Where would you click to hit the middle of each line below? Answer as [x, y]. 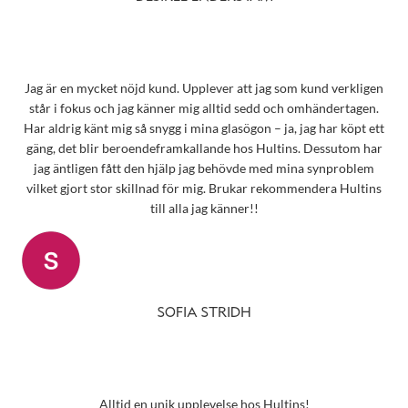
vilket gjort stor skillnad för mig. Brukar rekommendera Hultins [204, 189]
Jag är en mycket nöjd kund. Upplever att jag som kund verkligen [204, 88]
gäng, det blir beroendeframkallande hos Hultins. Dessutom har [204, 148]
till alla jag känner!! [204, 209]
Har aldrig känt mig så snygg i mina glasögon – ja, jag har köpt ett [204, 128]
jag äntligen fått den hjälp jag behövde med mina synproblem [204, 168]
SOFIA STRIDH [204, 313]
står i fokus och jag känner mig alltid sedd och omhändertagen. [204, 108]
